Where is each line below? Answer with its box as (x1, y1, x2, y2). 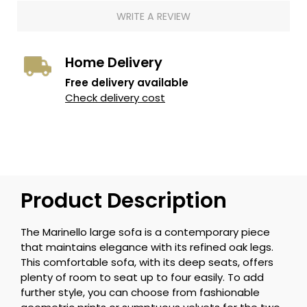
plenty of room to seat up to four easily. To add (21, 270, 264, 284)
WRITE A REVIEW (116, 9, 191, 23)
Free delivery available (65, 75, 188, 90)
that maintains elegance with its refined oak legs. (21, 240, 273, 254)
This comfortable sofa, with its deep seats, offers (21, 255, 273, 269)
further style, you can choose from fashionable (21, 285, 260, 299)
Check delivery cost (65, 90, 165, 105)
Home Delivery (65, 53, 162, 73)
